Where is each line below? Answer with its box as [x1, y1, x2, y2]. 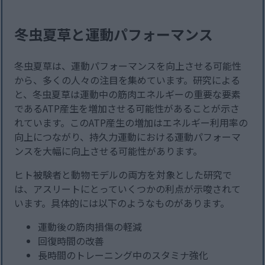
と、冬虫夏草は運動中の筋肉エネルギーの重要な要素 [14, 87, 241, 102]
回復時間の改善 [38, 234, 105, 248]
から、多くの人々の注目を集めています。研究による [14, 73, 241, 88]
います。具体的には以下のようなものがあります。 [14, 196, 230, 211]
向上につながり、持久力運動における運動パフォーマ [14, 130, 241, 144]
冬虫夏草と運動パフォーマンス [14, 24, 214, 45]
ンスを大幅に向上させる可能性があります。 [14, 144, 203, 159]
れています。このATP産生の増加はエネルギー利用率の [14, 115, 248, 130]
